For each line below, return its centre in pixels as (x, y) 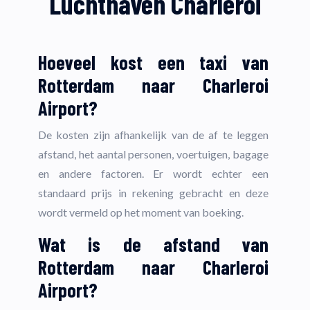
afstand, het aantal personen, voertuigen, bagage (153, 154)
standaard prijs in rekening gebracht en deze (153, 193)
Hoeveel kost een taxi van (153, 63)
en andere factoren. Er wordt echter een (153, 174)
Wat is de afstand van (153, 245)
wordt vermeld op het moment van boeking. (141, 212)
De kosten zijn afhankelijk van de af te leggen (153, 135)
